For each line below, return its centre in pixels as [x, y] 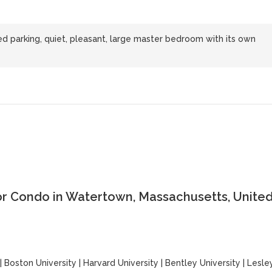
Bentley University [202, 263]
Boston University [40, 263]
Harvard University [121, 263]
